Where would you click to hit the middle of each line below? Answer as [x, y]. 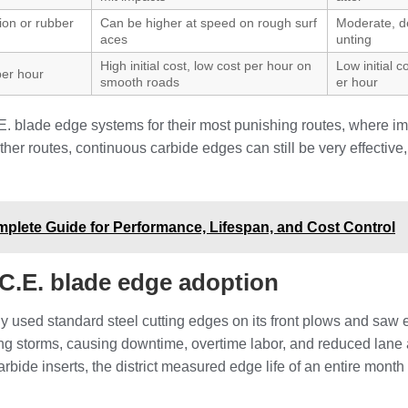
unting [354, 39]
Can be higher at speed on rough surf [209, 22]
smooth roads [140, 82]
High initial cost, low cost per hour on [206, 65]
